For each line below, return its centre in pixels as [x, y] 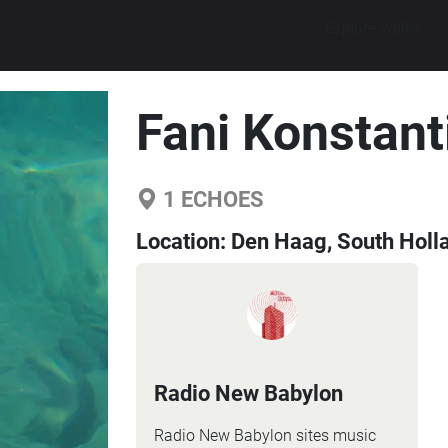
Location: [183, 241]
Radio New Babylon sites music [264, 435]
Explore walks [373, 27]
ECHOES [219, 199]
